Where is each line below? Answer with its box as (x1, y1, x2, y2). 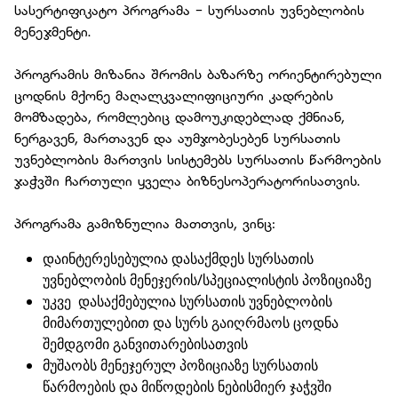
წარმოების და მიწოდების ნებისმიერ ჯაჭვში (43, 377, 331, 396)
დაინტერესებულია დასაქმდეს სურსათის (43, 249, 314, 268)
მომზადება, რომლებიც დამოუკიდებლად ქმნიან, (14, 107, 345, 125)
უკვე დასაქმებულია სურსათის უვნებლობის (43, 291, 332, 311)
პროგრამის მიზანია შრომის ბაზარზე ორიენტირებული (14, 65, 382, 83)
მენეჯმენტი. (14, 22, 91, 40)
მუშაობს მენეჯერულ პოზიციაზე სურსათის (43, 355, 318, 375)
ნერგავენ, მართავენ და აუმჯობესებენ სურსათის (14, 129, 340, 147)
